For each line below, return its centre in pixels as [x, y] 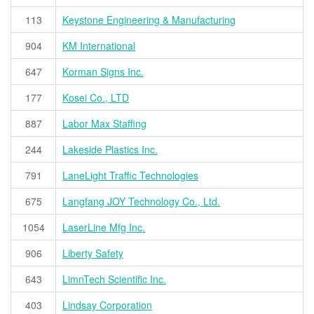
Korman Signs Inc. [103, 72]
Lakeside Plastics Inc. [110, 150]
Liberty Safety [93, 253]
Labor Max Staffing [105, 124]
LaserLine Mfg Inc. [104, 227]
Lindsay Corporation [108, 305]
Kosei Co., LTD [96, 98]
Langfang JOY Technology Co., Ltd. [142, 202]
